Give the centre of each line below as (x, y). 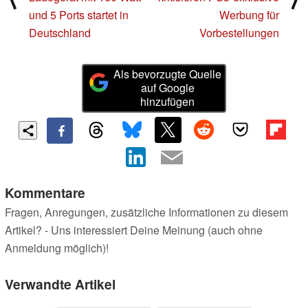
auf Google (167, 88)
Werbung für (249, 15)
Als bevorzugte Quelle (168, 74)
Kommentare (45, 192)
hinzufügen (168, 102)
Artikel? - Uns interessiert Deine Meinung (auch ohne (134, 230)
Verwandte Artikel (60, 284)
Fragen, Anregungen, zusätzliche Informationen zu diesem (146, 212)
